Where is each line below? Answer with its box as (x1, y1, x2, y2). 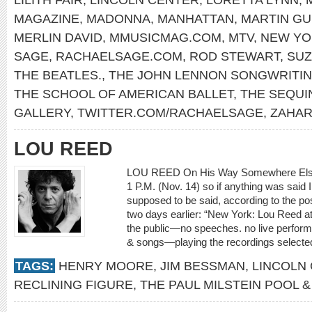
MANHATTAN (157, 11, 234, 26)
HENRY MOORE (58, 258, 153, 273)
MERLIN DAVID (14, 30, 102, 45)
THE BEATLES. (14, 68, 102, 82)
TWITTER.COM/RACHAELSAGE (77, 105, 263, 120)
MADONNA (86, 11, 150, 26)
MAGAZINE (14, 11, 79, 26)
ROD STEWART (189, 49, 280, 63)
